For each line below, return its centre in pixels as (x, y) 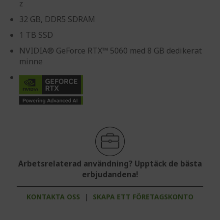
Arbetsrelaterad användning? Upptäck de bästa (110, 164)
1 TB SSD (36, 35)
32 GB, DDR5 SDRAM (57, 19)
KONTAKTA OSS (53, 197)
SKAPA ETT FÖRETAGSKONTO (143, 197)
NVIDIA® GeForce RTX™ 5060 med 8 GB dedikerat (110, 51)
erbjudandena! (110, 175)
